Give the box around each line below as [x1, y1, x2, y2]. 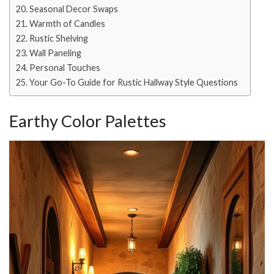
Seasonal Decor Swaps [29, 4, 118, 15]
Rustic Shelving [29, 33, 88, 44]
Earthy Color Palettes [9, 110, 166, 131]
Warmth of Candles [29, 18, 105, 29]
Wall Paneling [29, 48, 81, 59]
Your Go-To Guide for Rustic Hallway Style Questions [29, 77, 238, 88]
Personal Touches [29, 62, 100, 73]
